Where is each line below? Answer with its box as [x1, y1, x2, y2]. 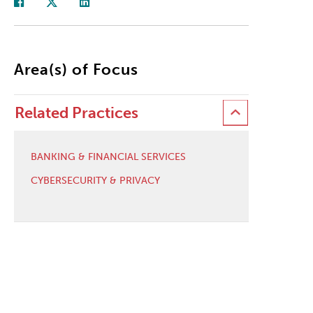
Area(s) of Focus [13, 59, 139, 79]
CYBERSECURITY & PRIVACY [30, 174, 160, 187]
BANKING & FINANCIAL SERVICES [30, 150, 186, 163]
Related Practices [14, 103, 138, 122]
